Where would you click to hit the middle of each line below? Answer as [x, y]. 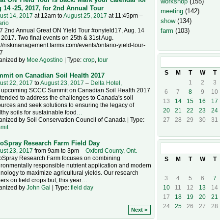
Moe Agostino [44, 60]
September [194, 148]
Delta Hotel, [106, 83]
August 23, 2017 [62, 83]
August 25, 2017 [85, 15]
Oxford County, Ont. [111, 151]
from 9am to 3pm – [59, 151]
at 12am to [48, 15]
